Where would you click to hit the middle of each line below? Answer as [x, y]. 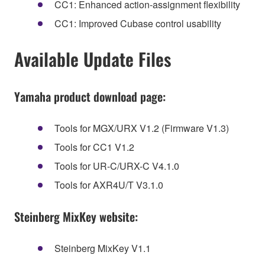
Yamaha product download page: [90, 97]
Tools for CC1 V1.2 [94, 147]
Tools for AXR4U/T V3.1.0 [109, 185]
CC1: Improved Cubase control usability [138, 23]
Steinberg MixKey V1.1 [103, 248]
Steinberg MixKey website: [76, 217]
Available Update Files [93, 59]
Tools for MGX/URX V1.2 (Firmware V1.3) [142, 128]
